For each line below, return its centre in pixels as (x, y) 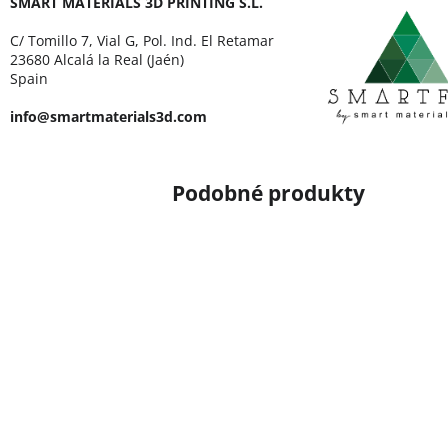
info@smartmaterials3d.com (108, 117)
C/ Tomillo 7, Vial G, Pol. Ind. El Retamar (142, 41)
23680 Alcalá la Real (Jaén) (99, 60)
